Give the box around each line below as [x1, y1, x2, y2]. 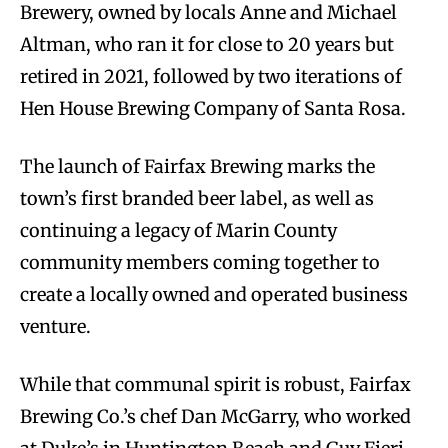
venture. [20, 315, 95, 339]
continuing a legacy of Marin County [20, 219, 337, 243]
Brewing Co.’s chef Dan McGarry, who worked [20, 405, 411, 429]
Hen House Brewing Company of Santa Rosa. [20, 97, 410, 121]
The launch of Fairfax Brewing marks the [20, 155, 375, 179]
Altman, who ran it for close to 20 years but [20, 33, 394, 57]
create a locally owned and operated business [20, 283, 408, 307]
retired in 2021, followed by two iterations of [20, 65, 402, 89]
